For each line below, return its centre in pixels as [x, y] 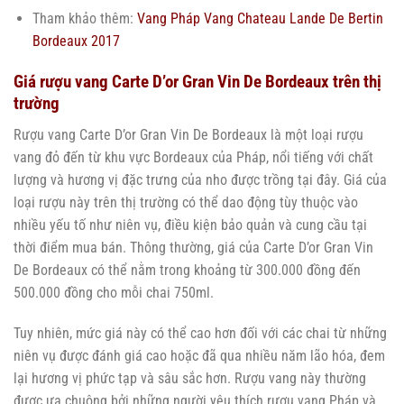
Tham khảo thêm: [84, 19]
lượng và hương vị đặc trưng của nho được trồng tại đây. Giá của [200, 179]
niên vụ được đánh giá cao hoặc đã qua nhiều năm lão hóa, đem [199, 356]
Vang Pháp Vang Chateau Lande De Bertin [260, 19]
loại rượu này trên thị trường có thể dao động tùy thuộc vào [186, 202]
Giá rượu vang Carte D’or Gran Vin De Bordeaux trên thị [197, 81]
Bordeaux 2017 [76, 41]
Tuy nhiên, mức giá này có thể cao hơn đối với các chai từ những [200, 334]
